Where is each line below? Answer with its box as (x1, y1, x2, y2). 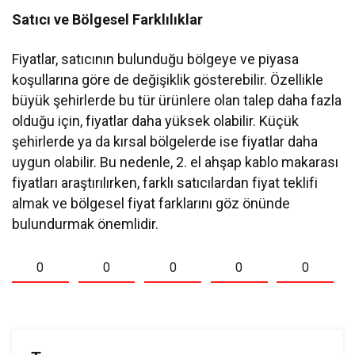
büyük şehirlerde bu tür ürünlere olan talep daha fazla (12, 92, 342, 109)
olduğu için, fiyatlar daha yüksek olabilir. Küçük (12, 113, 300, 130)
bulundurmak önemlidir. (12, 216, 159, 233)
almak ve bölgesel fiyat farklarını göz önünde (12, 195, 291, 212)
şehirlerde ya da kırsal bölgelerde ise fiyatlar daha (12, 133, 319, 151)
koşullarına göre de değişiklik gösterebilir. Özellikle (12, 71, 324, 89)
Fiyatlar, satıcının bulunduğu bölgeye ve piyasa (12, 51, 300, 68)
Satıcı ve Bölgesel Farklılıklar (12, 11, 204, 29)
